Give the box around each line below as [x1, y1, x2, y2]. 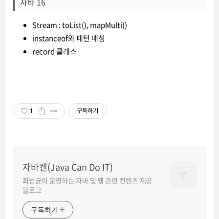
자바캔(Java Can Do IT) [22, 160, 113, 174]
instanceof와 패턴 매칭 [32, 33, 105, 44]
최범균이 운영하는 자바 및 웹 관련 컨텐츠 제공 [22, 175, 153, 185]
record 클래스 [32, 46, 78, 57]
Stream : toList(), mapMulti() [32, 20, 127, 30]
